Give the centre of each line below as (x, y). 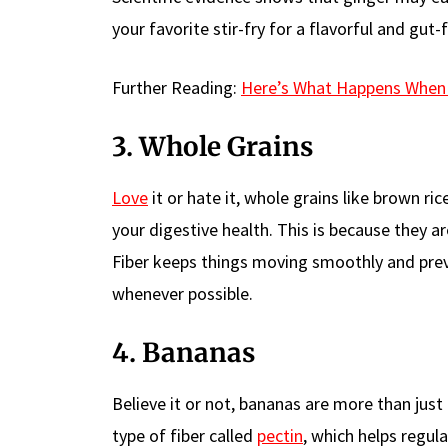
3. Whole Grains (212, 146)
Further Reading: (176, 87)
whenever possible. (182, 293)
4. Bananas (183, 352)
